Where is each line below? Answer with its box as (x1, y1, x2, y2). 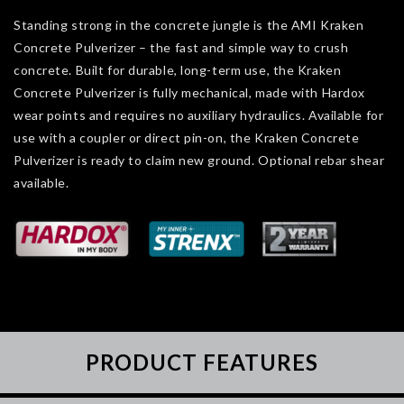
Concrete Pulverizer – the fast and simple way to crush (14, 40, 349, 55)
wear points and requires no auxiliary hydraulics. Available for (14, 107, 384, 123)
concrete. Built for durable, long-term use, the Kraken (14, 62, 342, 78)
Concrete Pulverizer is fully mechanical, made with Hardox (14, 85, 365, 100)
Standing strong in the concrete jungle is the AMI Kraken (14, 17, 364, 32)
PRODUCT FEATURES (86, 349, 318, 375)
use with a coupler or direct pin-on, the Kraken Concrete (14, 130, 360, 145)
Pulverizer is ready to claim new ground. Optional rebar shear (14, 152, 385, 168)
